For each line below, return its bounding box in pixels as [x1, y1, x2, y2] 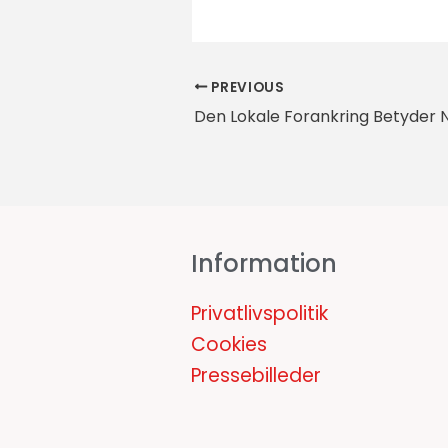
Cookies [190, 330, 267, 358]
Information [190, 246, 337, 280]
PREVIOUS [207, 77, 285, 97]
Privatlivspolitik [190, 299, 328, 327]
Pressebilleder [190, 361, 321, 389]
